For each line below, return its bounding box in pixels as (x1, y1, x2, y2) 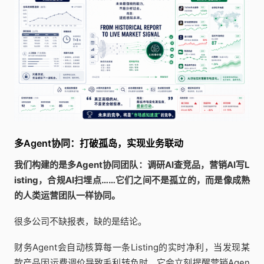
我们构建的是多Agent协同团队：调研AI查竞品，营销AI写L (14, 159, 250, 171)
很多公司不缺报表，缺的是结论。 (14, 216, 147, 227)
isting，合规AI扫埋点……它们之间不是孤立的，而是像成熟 (14, 174, 250, 186)
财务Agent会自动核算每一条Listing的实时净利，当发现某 (14, 242, 250, 253)
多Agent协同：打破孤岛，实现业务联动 (14, 137, 183, 150)
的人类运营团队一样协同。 (14, 190, 120, 202)
